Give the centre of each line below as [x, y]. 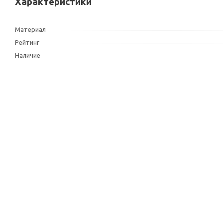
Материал [30, 29]
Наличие [28, 55]
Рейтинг [27, 42]
